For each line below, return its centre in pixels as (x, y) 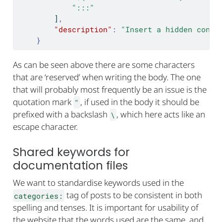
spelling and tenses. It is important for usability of (105, 208)
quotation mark (43, 102)
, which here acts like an (161, 114)
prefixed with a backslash (61, 114)
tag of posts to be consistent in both (134, 195)
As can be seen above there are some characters (104, 65)
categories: (39, 195)
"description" (83, 29)
